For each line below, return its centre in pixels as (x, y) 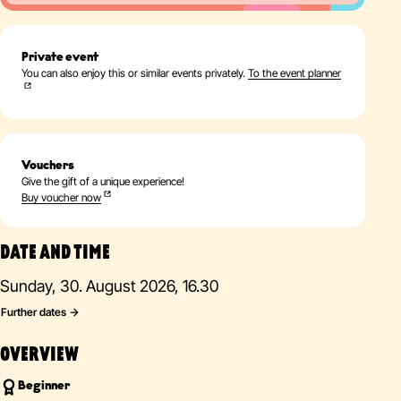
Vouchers (48, 166)
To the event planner (294, 73)
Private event (60, 58)
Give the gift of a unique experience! (103, 181)
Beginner (44, 386)
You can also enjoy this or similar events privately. (135, 73)
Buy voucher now (61, 197)
